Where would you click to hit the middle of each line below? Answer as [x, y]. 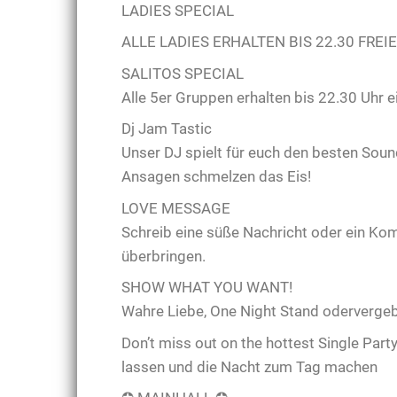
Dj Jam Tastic [167, 129]
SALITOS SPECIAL [183, 73]
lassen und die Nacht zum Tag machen [249, 366]
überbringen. [163, 256]
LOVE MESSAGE [176, 208]
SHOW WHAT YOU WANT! [207, 288]
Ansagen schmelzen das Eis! [216, 177]
